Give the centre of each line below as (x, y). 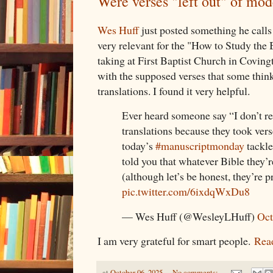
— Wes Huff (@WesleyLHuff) (190, 216)
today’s (139, 146)
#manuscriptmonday (200, 146)
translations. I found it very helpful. (175, 90)
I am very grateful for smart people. (176, 241)
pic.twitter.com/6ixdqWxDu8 (186, 192)
